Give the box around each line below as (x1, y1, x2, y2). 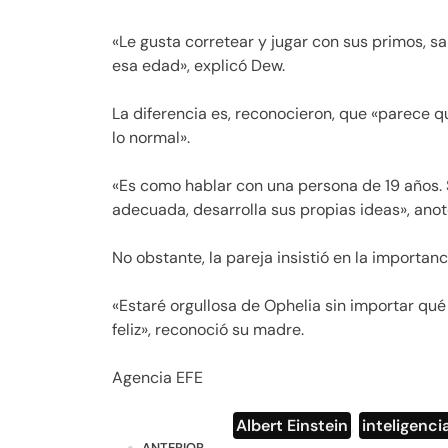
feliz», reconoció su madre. (112, 318, 304, 340)
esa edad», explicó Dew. (112, 54, 285, 76)
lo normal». (112, 126, 190, 148)
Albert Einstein (235, 414, 348, 436)
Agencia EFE (112, 366, 203, 388)
